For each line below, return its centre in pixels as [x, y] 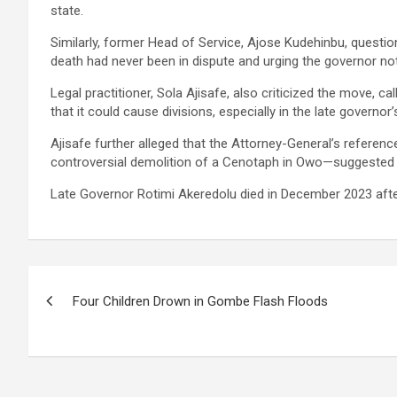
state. [67, 10]
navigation [93, 319]
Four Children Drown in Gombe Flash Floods [200, 301]
